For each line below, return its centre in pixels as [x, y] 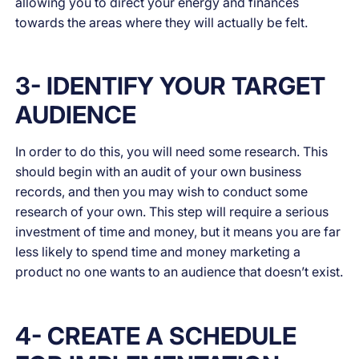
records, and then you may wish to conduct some [162, 192]
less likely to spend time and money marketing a [158, 252]
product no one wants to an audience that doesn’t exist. [179, 272]
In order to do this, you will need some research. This [172, 152]
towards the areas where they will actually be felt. [162, 22]
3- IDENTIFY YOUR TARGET [171, 86]
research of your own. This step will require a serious [172, 212]
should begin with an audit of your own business [159, 172]
